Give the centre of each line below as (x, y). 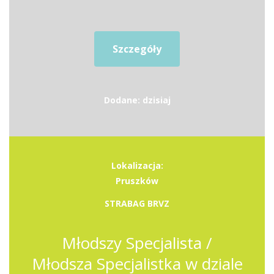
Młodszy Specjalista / (137, 243)
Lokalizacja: (137, 165)
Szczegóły (137, 49)
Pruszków (137, 181)
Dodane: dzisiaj (137, 100)
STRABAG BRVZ (137, 203)
